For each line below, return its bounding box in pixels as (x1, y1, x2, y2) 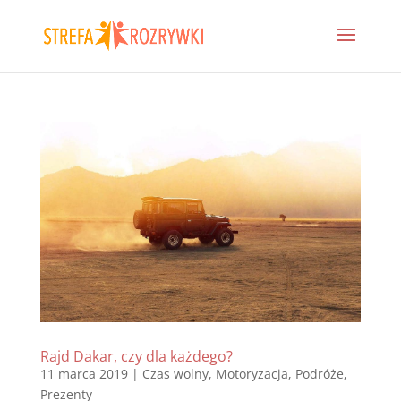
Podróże (294, 365, 344, 382)
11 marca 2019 (39, 365, 128, 382)
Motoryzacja (215, 365, 288, 382)
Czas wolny (141, 365, 209, 382)
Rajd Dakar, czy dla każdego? (39, 346, 233, 366)
